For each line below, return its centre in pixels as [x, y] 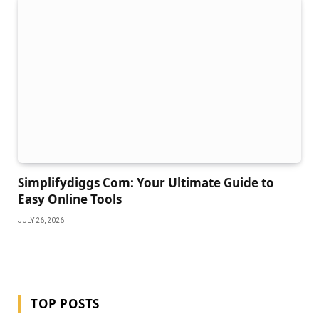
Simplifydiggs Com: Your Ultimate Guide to [146, 183]
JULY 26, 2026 [41, 220]
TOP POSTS [65, 304]
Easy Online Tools [70, 199]
